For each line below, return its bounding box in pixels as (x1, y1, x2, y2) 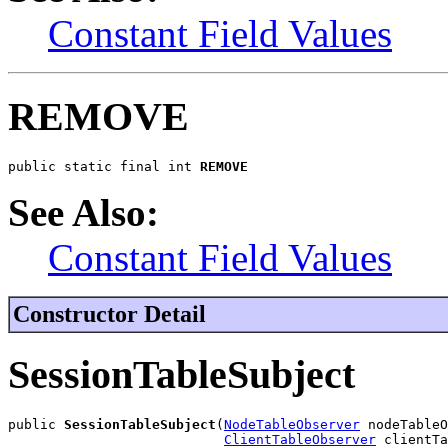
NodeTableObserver (224, 417, 360, 433)
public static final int (8, 158, 200, 174)
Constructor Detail (13, 300, 206, 327)
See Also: (8, 190, 159, 234)
